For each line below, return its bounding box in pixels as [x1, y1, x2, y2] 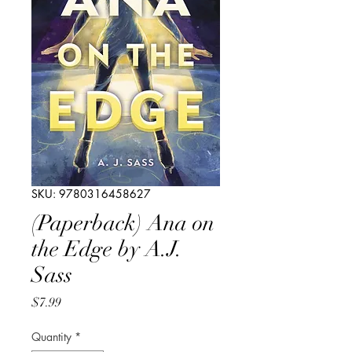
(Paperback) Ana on [31, 209, 214, 236]
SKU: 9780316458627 [31, 185, 151, 201]
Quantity [31, 328, 71, 344]
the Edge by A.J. [31, 235, 182, 262]
